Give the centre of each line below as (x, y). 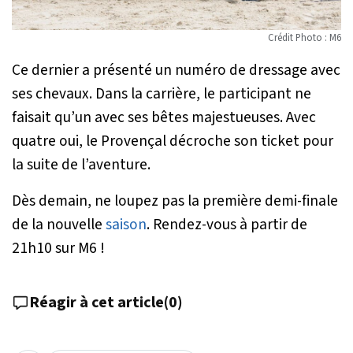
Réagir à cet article (97, 302)
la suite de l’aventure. (81, 164)
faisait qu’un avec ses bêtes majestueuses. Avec (164, 117)
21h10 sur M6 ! (58, 248)
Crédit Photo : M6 (305, 37)
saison (126, 224)
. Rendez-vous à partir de (227, 224)
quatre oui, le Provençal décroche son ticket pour (173, 141)
